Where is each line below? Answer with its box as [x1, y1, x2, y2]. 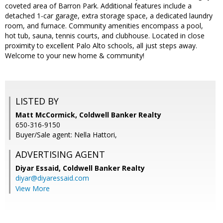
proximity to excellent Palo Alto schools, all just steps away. [5, 41, 197, 51]
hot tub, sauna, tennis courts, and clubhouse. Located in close [5, 31, 205, 41]
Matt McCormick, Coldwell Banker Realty [15, 110, 161, 120]
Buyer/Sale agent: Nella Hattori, [15, 130, 117, 140]
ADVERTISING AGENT [15, 148, 105, 161]
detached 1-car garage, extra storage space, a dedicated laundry [5, 11, 213, 21]
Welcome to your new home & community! [5, 51, 144, 61]
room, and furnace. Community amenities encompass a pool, [5, 21, 203, 31]
